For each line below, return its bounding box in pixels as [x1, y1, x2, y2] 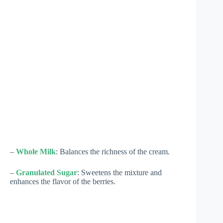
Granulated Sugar [16, 168, 77, 177]
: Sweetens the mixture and [77, 168, 162, 177]
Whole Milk [16, 147, 56, 156]
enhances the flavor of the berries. [10, 177, 115, 186]
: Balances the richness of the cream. [56, 147, 170, 156]
